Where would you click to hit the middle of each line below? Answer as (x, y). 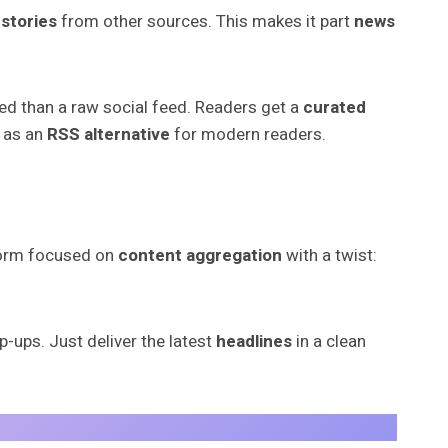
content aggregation (200, 255)
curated (334, 107)
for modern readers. (248, 134)
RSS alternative (108, 134)
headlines (252, 341)
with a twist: (329, 255)
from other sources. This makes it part (205, 21)
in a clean (329, 341)
